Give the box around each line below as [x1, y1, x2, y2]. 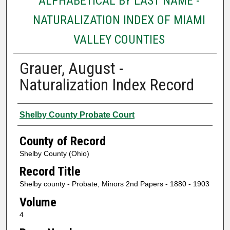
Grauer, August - [19, 58, 123, 78]
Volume [19, 195, 56, 209]
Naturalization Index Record [19, 74, 194, 94]
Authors [17, 106, 57, 121]
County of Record [19, 133, 106, 148]
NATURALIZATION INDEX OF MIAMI [32, 12, 205, 27]
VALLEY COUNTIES [73, 32, 165, 47]
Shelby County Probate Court [19, 110, 135, 119]
